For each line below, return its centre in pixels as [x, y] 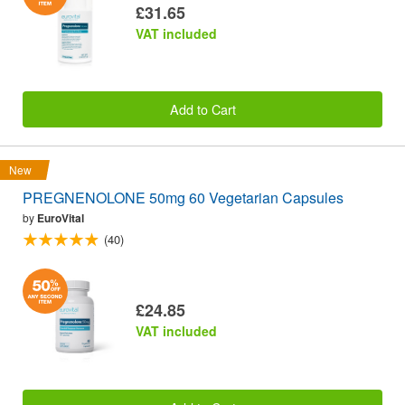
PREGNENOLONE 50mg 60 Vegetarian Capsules [183, 198]
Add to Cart [202, 108]
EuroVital [61, 218]
